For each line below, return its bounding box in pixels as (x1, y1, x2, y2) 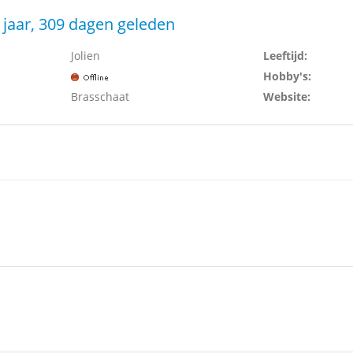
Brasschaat (70, 89, 129, 104)
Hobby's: (262, 69, 311, 84)
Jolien (70, 48, 100, 63)
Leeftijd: (262, 48, 307, 63)
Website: (262, 89, 310, 104)
